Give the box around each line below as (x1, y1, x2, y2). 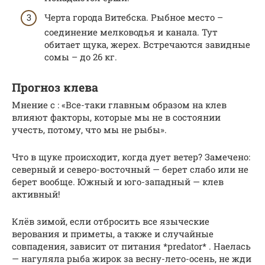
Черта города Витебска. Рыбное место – (44, 11, 223, 24)
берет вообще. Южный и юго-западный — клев (12, 176, 224, 188)
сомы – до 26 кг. (44, 51, 117, 63)
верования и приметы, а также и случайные (12, 228, 214, 240)
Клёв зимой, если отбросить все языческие (12, 215, 209, 228)
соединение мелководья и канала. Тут (44, 26, 218, 38)
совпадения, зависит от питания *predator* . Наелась (12, 240, 251, 253)
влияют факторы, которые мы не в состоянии (12, 111, 221, 124)
